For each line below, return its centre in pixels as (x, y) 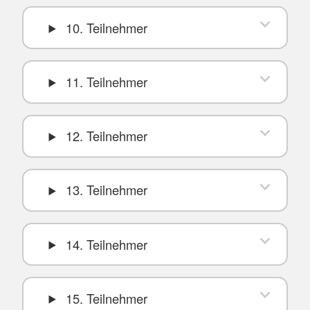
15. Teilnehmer (104, 298)
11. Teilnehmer (104, 82)
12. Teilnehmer (104, 136)
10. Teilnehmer (104, 27)
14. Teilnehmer (104, 244)
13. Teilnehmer (104, 190)
